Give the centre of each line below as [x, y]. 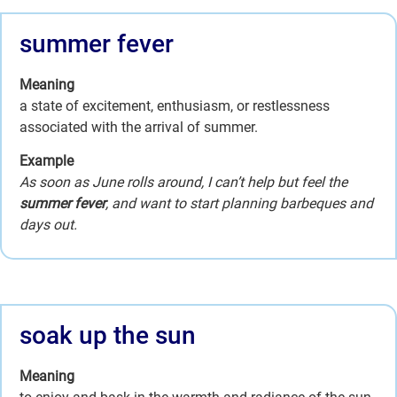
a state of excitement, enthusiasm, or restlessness [175, 105]
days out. [48, 225]
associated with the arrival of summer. [139, 127]
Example [47, 161]
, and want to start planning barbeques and [239, 204]
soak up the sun [108, 335]
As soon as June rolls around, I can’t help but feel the [183, 183]
